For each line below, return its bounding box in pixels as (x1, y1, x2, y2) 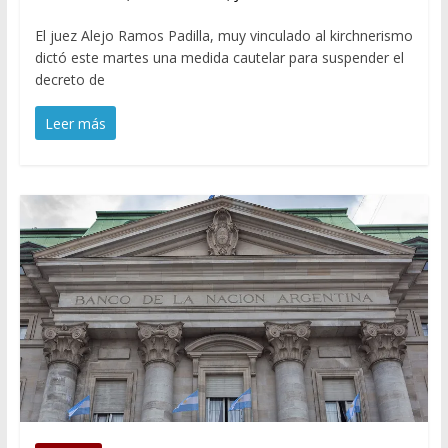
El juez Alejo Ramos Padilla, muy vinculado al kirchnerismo (34, 25, 413, 45)
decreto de (34, 69, 105, 89)
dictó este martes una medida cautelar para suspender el (34, 47, 404, 67)
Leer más (44, 113, 106, 133)
